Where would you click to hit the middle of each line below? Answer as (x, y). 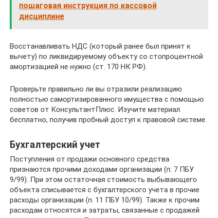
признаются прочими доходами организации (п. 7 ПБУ (102, 170)
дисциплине (42, 17)
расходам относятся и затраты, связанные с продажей (105, 210)
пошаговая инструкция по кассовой (88, 6)
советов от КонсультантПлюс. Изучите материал (95, 110)
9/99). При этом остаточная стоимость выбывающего (103, 180)
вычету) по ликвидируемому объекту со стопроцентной (106, 57)
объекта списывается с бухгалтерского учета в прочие (105, 190)
